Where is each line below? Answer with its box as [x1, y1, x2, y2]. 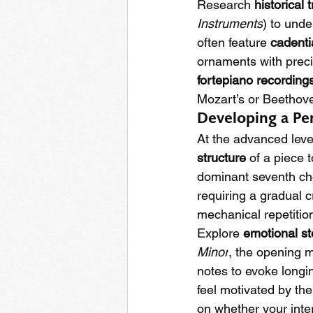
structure [197, 150, 246, 165]
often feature [197, 35, 270, 50]
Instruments [197, 16, 263, 31]
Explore [197, 226, 243, 240]
